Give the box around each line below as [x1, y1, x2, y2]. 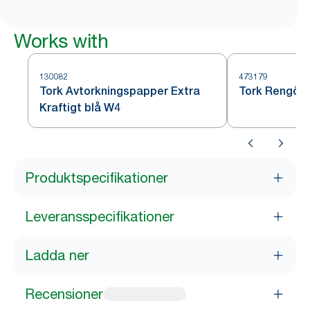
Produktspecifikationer [25, 170, 168, 186]
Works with [14, 29, 108, 53]
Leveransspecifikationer [25, 208, 174, 225]
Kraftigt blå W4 [39, 101, 120, 114]
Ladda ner [25, 247, 89, 264]
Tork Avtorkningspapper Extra [39, 84, 200, 98]
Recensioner [25, 286, 103, 302]
